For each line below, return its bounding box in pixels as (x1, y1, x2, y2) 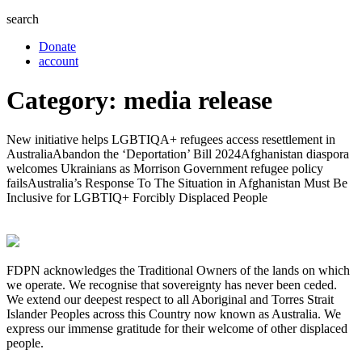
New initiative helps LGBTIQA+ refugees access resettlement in (6, 133, 335, 147)
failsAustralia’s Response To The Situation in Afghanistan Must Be (6, 176, 347, 191)
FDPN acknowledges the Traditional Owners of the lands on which (6, 263, 350, 278)
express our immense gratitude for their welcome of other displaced (6, 322, 347, 336)
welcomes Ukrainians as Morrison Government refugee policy (6, 162, 323, 176)
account (39, 53, 78, 68)
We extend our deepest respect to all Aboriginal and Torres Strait (6, 293, 334, 307)
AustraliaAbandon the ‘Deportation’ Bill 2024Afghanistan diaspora (6, 147, 349, 162)
